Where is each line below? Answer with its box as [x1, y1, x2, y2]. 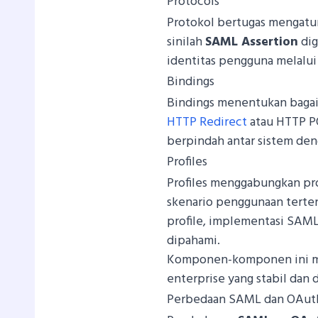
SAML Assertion [205, 31, 299, 53]
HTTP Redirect [167, 111, 248, 133]
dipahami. [167, 230, 221, 251]
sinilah [167, 31, 206, 53]
